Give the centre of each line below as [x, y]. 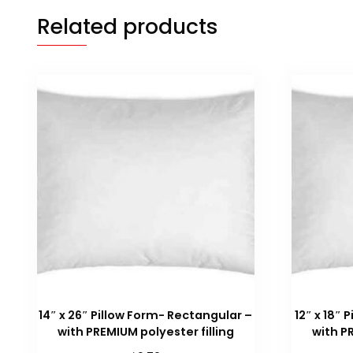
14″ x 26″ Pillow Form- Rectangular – [146, 315]
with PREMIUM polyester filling [145, 331]
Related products [128, 27]
